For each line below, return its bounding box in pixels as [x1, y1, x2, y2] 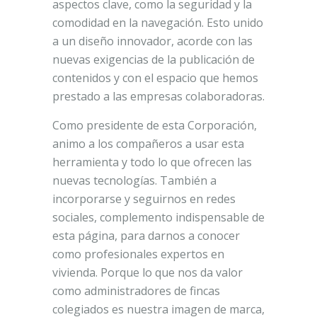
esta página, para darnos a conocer [52, 227, 240, 243]
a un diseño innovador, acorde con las [52, 33, 253, 49]
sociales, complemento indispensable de [52, 209, 265, 225]
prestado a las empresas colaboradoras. [52, 88, 265, 104]
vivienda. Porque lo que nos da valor [52, 264, 243, 280]
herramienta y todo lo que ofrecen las [52, 154, 252, 170]
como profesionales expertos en [52, 246, 224, 262]
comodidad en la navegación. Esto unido [52, 14, 263, 30]
